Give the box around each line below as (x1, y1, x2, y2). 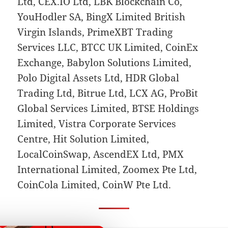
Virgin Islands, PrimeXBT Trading (17, 25, 173, 39)
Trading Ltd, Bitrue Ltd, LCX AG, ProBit (17, 86, 198, 100)
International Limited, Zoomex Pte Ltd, (17, 162, 197, 176)
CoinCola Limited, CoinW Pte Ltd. (17, 178, 172, 191)
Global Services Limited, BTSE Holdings (17, 101, 199, 115)
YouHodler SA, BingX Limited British (17, 10, 186, 23)
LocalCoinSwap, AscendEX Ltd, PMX (17, 147, 184, 161)
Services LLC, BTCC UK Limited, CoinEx (17, 40, 198, 54)
